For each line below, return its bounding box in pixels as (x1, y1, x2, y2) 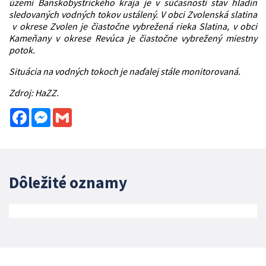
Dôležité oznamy (9, 172, 127, 192)
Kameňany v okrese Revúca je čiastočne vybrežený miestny (9, 31, 257, 44)
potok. (9, 43, 35, 56)
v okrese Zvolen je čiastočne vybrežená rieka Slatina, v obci (9, 20, 257, 32)
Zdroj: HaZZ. (9, 86, 59, 99)
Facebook (29, 106, 68, 119)
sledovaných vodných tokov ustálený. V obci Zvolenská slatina (9, 8, 257, 20)
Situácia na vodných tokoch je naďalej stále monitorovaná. (9, 65, 240, 77)
